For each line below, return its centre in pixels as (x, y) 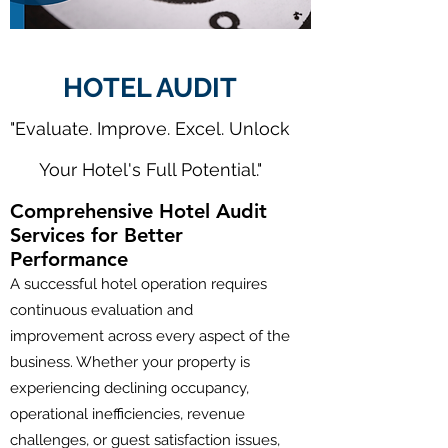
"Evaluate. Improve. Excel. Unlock (150, 128)
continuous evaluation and (101, 310)
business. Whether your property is (130, 362)
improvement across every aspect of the (150, 336)
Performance (69, 259)
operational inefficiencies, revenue (127, 414)
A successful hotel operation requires (138, 284)
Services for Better (96, 235)
